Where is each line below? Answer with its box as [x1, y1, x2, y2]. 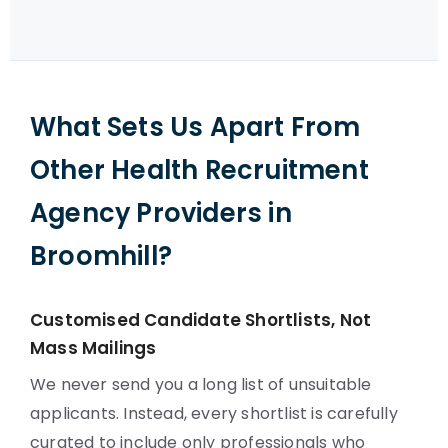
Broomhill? [30, 238, 172, 274]
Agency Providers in [30, 195, 292, 231]
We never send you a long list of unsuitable [30, 373, 372, 396]
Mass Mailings [30, 336, 157, 360]
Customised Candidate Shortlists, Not [30, 308, 372, 332]
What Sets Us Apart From [30, 109, 361, 145]
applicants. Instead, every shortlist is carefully [30, 402, 398, 425]
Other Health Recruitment [30, 152, 369, 188]
